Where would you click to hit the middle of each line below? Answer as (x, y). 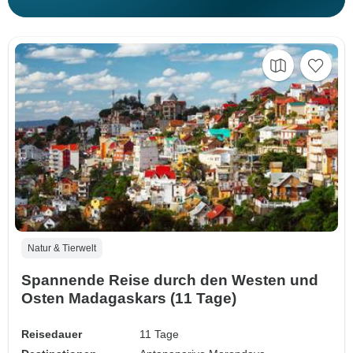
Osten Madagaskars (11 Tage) (129, 299)
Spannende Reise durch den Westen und (170, 281)
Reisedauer (52, 334)
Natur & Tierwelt (62, 249)
